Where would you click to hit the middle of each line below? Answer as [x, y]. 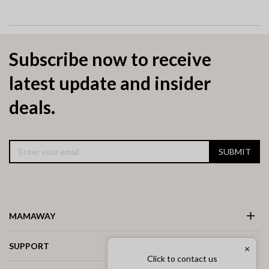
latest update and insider [110, 83]
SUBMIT [235, 151]
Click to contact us [182, 258]
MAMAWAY [32, 216]
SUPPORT [29, 246]
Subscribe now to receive [110, 59]
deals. [32, 107]
